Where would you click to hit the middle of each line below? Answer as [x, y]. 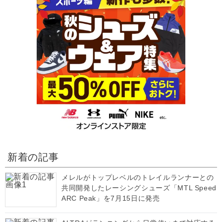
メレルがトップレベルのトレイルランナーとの [138, 177]
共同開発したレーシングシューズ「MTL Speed [139, 188]
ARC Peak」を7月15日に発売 [111, 198]
